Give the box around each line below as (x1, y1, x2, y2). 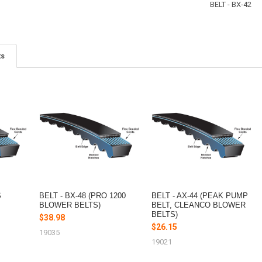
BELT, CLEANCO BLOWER (151, 200, 246, 209)
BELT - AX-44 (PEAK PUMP (151, 191, 249, 200)
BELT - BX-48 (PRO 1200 (39, 191, 126, 200)
